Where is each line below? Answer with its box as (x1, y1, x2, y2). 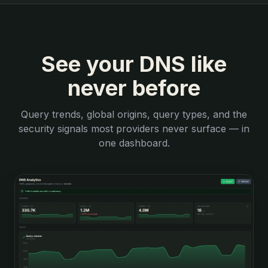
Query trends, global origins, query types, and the (21, 108, 247, 120)
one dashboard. (98, 136, 170, 149)
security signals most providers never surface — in (19, 122, 249, 135)
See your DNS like (41, 50, 227, 77)
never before (68, 74, 200, 101)
